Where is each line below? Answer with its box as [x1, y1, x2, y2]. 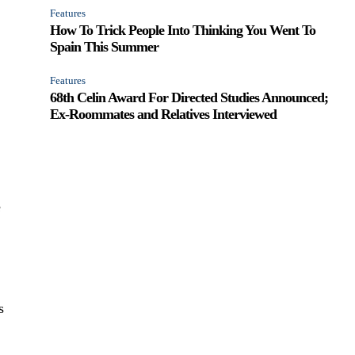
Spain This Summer [50, 38, 159, 55]
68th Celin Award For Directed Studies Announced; [50, 89, 329, 105]
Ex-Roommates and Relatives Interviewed [50, 105, 277, 122]
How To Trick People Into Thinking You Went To [50, 21, 316, 38]
